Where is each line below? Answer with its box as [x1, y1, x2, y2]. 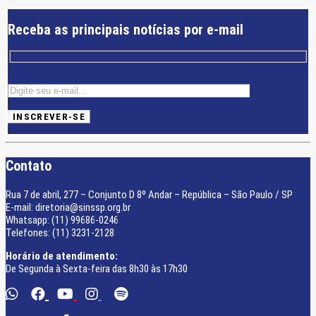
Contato [6, 157, 51, 174]
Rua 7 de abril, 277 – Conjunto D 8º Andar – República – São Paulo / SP [6, 188, 293, 201]
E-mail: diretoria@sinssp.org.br [6, 200, 130, 214]
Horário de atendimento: [6, 249, 118, 262]
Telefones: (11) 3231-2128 [6, 226, 114, 239]
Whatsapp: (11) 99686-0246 [6, 213, 119, 226]
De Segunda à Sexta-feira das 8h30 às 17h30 [6, 262, 188, 275]
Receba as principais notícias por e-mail [8, 21, 243, 39]
